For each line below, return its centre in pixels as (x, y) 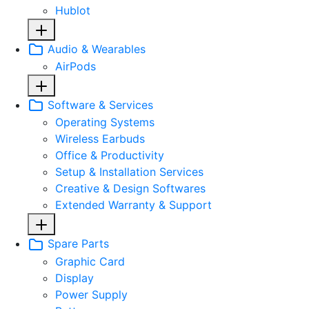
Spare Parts (77, 244)
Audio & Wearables (95, 49)
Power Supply (91, 294)
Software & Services (99, 104)
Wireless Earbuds (100, 139)
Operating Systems (105, 122)
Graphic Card (90, 261)
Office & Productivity (110, 156)
